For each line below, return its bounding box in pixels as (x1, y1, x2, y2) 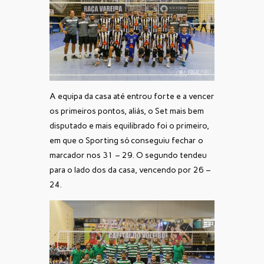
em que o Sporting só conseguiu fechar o (49, 135, 203, 146)
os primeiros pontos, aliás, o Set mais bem (49, 105, 204, 116)
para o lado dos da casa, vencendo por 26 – (49, 164, 211, 175)
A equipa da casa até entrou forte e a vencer (49, 91, 214, 101)
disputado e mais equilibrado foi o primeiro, (49, 120, 209, 131)
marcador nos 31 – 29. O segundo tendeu (49, 150, 207, 160)
